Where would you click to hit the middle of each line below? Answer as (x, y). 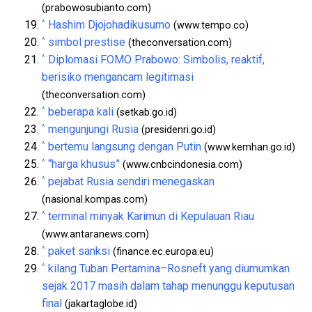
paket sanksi (79, 251)
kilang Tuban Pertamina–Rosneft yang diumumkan (169, 268)
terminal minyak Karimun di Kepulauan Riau (151, 216)
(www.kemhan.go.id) (248, 147)
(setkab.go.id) (145, 112)
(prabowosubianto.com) (96, 8)
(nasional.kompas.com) (95, 199)
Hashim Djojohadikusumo (109, 24)
